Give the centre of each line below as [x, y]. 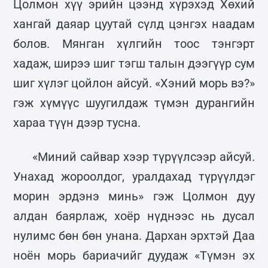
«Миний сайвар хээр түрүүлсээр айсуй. [144, 156]
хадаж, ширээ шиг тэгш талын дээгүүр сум [134, 63]
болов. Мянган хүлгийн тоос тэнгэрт [134, 43]
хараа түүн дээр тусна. [77, 122]
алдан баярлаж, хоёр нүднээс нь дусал [134, 216]
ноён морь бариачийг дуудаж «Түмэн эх [134, 255]
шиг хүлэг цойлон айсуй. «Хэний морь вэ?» [134, 83]
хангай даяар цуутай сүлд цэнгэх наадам [134, 24]
